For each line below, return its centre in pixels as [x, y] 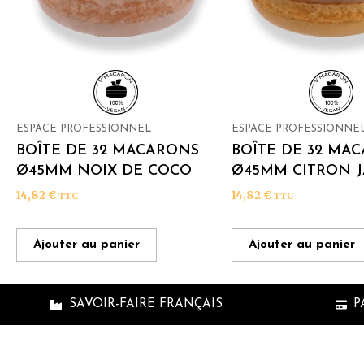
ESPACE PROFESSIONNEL [84, 128]
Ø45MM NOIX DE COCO [104, 171]
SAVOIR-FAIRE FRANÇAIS [145, 304]
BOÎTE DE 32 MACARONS [108, 151]
